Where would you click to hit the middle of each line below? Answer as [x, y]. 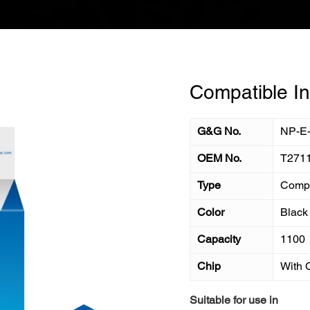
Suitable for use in [234, 301]
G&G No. [219, 132]
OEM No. [219, 159]
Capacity [219, 240]
